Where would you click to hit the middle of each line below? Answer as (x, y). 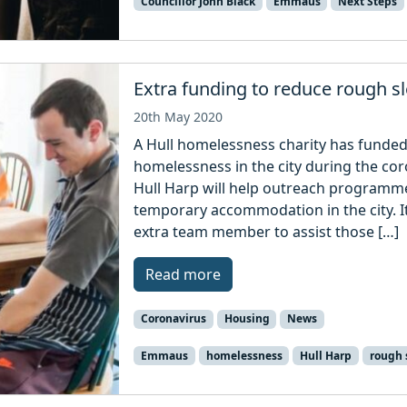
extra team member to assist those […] (267, 232)
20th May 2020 (179, 117)
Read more (184, 275)
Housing (247, 319)
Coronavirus (173, 319)
